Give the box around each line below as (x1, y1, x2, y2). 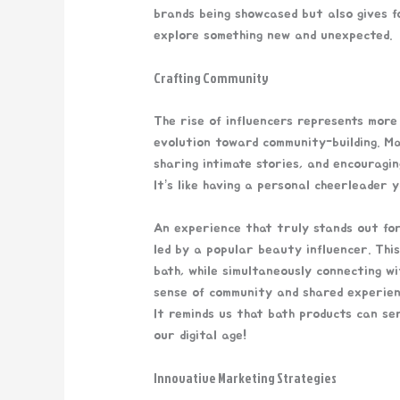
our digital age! (154, 328, 247, 342)
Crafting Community (154, 68, 270, 87)
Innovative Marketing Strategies (154, 368, 337, 387)
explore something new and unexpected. (154, 28, 393, 42)
